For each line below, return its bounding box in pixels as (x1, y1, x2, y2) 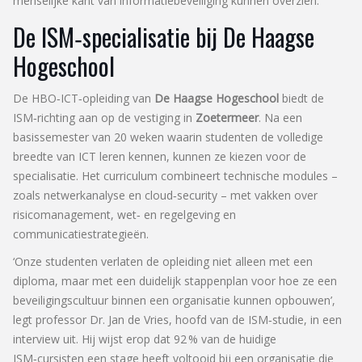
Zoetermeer (196, 109, 259, 125)
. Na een (259, 109, 302, 125)
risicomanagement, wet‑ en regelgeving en (13, 206, 236, 222)
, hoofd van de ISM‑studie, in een (169, 311, 342, 327)
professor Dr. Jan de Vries (36, 311, 169, 327)
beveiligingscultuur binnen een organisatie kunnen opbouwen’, (13, 292, 335, 308)
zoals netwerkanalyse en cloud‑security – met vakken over (13, 187, 318, 203)
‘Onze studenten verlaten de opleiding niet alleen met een (13, 253, 313, 269)
